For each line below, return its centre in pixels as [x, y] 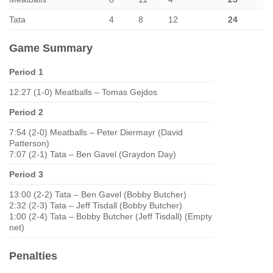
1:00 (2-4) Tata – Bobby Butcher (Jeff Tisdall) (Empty [111, 216]
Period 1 [26, 72]
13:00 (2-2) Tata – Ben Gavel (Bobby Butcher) [98, 194]
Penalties [33, 256]
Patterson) [29, 143]
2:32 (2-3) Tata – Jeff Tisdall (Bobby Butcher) [96, 205]
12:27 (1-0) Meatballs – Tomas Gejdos [83, 92]
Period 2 [26, 112]
